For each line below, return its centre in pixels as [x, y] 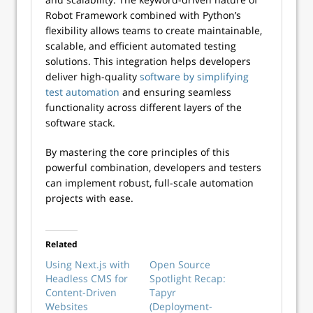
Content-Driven [81, 292]
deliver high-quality [93, 77]
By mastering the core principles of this [138, 152]
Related [61, 244]
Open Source [180, 264]
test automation [82, 92]
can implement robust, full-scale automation [150, 183]
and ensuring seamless [175, 92]
